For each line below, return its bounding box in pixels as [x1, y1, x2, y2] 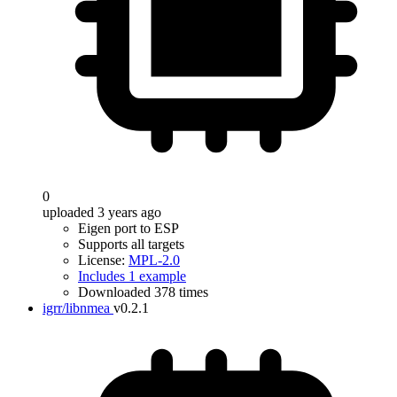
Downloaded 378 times [78, 284, 208, 300]
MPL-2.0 [128, 253, 180, 268]
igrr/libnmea [43, 300, 110, 315]
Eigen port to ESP [78, 221, 179, 236]
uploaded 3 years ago [43, 205, 161, 220]
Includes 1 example [78, 269, 186, 284]
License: [78, 253, 128, 268]
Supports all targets [78, 237, 184, 252]
